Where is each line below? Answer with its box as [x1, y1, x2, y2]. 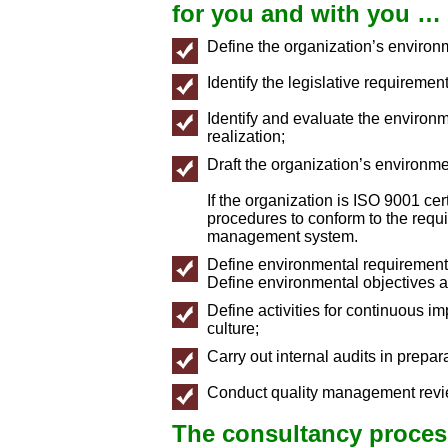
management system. [207, 227, 358, 245]
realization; [207, 127, 285, 145]
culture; [207, 319, 259, 337]
